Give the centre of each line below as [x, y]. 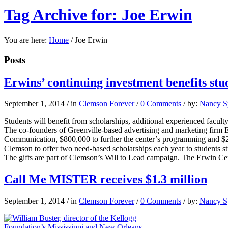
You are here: [25, 40]
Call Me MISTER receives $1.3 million [106, 179]
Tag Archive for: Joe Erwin [98, 15]
